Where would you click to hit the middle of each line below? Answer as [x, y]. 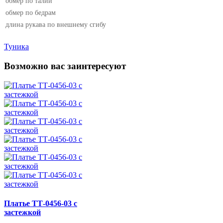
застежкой [22, 213]
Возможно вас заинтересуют [65, 66]
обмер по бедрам [31, 13]
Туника [16, 47]
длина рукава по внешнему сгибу [56, 25]
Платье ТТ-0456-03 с [41, 204]
